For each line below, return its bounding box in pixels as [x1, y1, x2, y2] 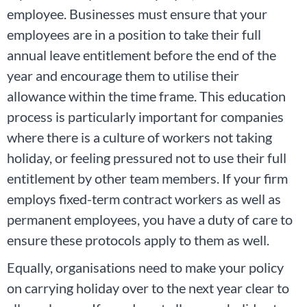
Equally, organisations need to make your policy [7, 258, 284, 275]
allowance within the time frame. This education [7, 87, 286, 104]
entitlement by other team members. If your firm [7, 169, 288, 186]
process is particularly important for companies [7, 108, 284, 125]
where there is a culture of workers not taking [7, 128, 272, 145]
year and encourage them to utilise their [7, 66, 239, 84]
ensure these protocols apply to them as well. [7, 231, 269, 248]
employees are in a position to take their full [7, 25, 261, 42]
